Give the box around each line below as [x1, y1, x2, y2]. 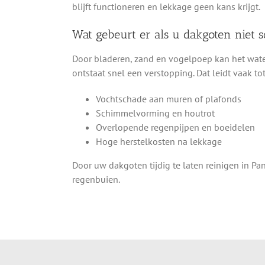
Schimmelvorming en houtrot [95, 106, 215, 119]
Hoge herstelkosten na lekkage [95, 135, 222, 147]
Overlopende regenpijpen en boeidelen [95, 121, 255, 133]
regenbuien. [72, 173, 120, 185]
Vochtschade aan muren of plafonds [95, 92, 241, 105]
